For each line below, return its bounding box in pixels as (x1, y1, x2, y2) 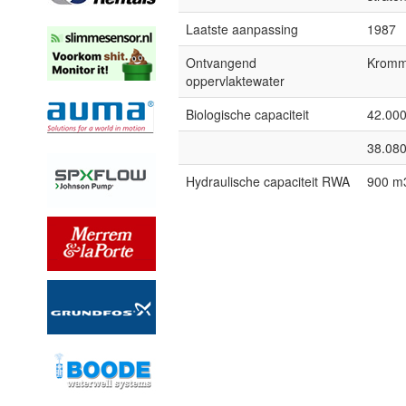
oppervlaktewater (186, 72, 285, 90)
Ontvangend (186, 53, 256, 72)
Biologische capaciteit (186, 105, 309, 123)
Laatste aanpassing (186, 20, 298, 38)
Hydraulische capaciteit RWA (186, 172, 350, 190)
